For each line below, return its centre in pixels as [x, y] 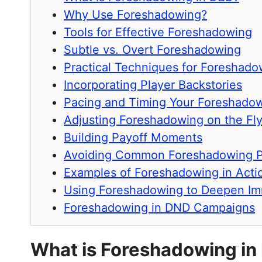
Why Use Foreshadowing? [135, 15]
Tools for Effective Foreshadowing [158, 32]
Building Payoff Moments [133, 138]
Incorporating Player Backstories [153, 85]
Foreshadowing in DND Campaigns [159, 208]
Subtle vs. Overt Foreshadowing [152, 50]
